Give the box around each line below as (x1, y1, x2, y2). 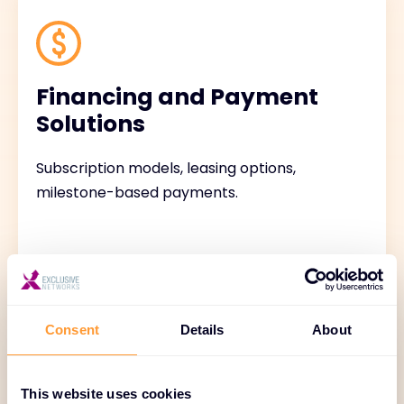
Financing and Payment (36, 81, 318, 113)
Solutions (36, 108, 145, 140)
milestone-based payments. (36, 182, 238, 203)
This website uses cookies (21, 385, 192, 401)
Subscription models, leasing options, (36, 158, 296, 179)
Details (179, 321, 225, 337)
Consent (45, 321, 99, 337)
